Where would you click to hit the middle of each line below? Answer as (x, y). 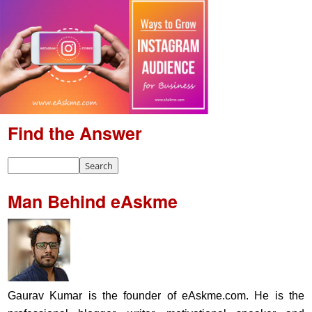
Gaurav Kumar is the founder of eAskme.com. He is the (156, 295)
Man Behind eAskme (93, 201)
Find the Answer (75, 133)
